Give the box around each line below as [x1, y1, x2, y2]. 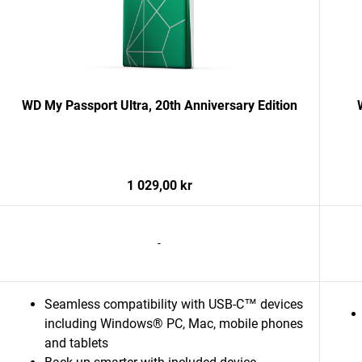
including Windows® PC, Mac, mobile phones [44, 316, 303, 331]
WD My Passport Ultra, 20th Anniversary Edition [21, 98, 297, 113]
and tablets [44, 335, 108, 351]
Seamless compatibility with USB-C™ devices [44, 297, 303, 312]
